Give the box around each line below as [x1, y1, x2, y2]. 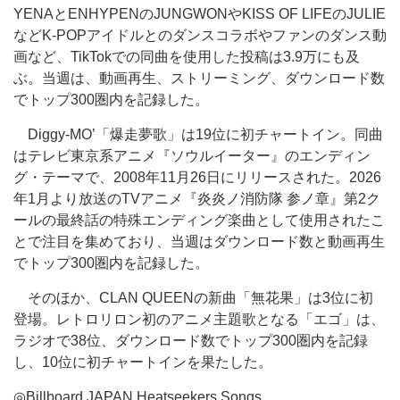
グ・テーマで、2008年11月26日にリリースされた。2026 [13, 170, 381, 185]
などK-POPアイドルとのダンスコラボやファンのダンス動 [13, 28, 387, 43]
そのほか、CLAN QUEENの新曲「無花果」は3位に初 [13, 290, 373, 305]
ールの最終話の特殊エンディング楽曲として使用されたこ [13, 212, 385, 228]
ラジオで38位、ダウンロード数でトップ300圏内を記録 [13, 333, 368, 348]
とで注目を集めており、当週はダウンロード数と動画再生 [13, 234, 385, 249]
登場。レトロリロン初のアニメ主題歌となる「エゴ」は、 [13, 312, 385, 327]
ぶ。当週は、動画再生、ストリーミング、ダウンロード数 [13, 71, 385, 86]
